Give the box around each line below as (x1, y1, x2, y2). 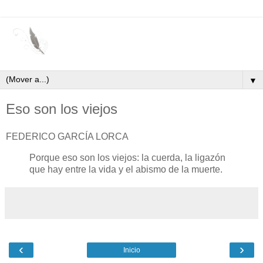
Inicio (123, 246, 140, 255)
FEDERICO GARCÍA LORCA (6, 131, 129, 142)
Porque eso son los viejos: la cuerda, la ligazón (29, 153, 225, 163)
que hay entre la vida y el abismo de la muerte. (29, 164, 222, 175)
